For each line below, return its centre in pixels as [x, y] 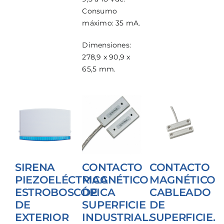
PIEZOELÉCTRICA [61, 180]
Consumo [99, 11]
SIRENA [35, 167]
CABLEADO [180, 192]
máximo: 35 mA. [111, 23]
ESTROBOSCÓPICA [65, 192]
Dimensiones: [106, 45]
